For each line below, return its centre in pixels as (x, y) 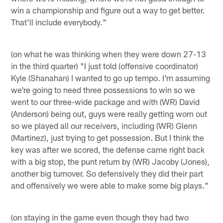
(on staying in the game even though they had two (100, 217)
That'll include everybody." (59, 22)
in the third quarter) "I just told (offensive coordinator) (105, 65)
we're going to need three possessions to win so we (103, 89)
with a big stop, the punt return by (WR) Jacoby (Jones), (111, 161)
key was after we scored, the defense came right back (108, 149)
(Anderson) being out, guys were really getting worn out (109, 113)
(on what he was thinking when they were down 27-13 (109, 54)
